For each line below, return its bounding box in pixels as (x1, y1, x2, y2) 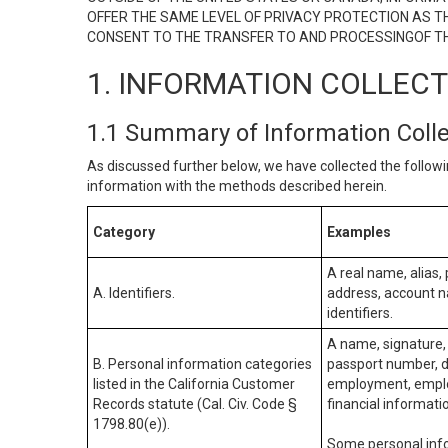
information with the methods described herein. (87, 178, 387, 194)
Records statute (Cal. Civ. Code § (93, 396, 297, 412)
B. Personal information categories (93, 356, 312, 372)
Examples (327, 224, 391, 240)
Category (93, 224, 155, 240)
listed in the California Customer (93, 376, 295, 392)
